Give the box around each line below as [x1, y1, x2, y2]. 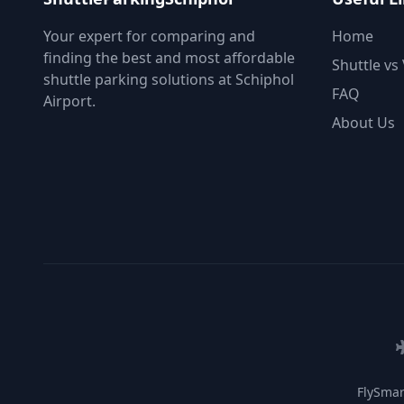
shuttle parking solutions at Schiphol [43, 69, 294, 89]
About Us [332, 113, 395, 133]
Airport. [43, 91, 96, 111]
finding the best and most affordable [43, 48, 295, 68]
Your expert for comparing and [43, 26, 255, 46]
